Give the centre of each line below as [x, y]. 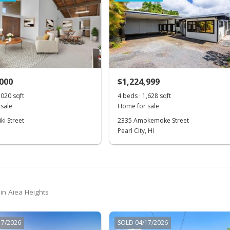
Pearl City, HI [136, 131]
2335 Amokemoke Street [154, 120]
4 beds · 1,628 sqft [145, 96]
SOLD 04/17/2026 [143, 223]
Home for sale [139, 106]
